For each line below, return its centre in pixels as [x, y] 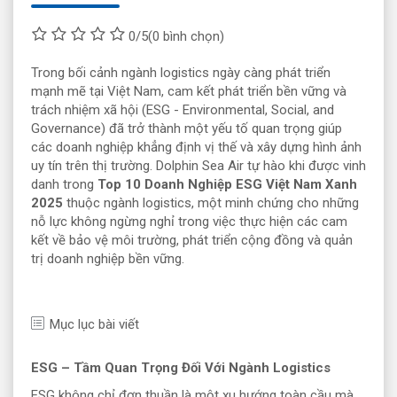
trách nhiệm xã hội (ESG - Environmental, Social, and [183, 109]
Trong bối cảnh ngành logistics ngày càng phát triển [181, 72]
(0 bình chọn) [186, 36]
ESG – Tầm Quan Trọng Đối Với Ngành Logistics [181, 367]
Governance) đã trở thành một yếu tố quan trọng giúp [187, 128]
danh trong [64, 184]
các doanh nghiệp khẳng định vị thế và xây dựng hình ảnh [196, 147]
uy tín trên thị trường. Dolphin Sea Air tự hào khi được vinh [198, 165]
